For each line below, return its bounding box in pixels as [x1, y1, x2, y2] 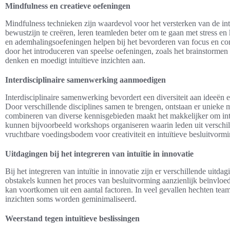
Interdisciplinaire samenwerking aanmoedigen [5, 75, 166, 84]
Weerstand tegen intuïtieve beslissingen [5, 214, 140, 223]
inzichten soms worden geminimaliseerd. [5, 194, 137, 203]
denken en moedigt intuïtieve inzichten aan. [5, 55, 145, 65]
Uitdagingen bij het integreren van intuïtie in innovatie [5, 149, 194, 158]
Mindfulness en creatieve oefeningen [5, 1, 130, 10]
